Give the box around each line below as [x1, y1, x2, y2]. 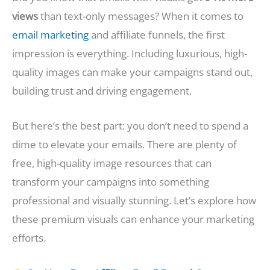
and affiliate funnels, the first [89, 28, 225, 42]
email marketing [12, 28, 89, 42]
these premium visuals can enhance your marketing [12, 212, 254, 227]
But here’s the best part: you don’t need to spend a [12, 119, 248, 133]
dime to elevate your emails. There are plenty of [12, 137, 237, 152]
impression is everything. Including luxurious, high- [12, 46, 247, 61]
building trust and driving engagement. [12, 84, 192, 98]
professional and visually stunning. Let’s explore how [12, 193, 256, 208]
